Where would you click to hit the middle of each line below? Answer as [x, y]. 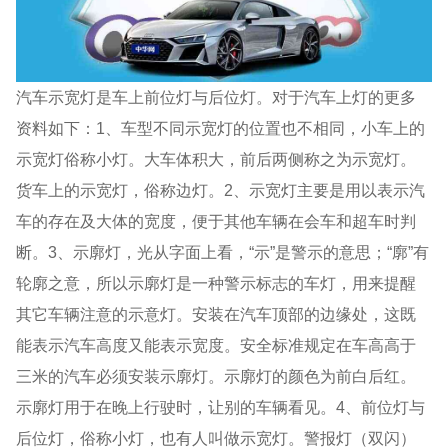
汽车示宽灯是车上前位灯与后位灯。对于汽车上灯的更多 [216, 96]
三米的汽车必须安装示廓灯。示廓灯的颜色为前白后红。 [216, 375]
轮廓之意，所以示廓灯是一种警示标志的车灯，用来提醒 [216, 282]
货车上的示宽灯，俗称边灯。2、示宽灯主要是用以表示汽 [221, 189]
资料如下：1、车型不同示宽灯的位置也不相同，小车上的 [221, 127]
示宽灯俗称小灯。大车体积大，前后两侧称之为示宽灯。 [216, 158]
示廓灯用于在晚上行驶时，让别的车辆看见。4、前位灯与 [221, 406]
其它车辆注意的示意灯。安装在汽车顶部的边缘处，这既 [216, 313]
